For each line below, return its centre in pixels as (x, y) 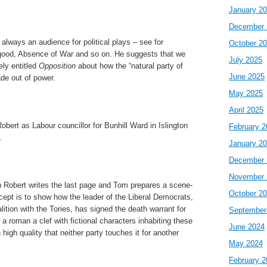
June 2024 (247, 227)
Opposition (57, 66)
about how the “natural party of (129, 66)
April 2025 (246, 110)
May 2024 (246, 243)
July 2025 (246, 60)
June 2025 (247, 77)
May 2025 (246, 93)
